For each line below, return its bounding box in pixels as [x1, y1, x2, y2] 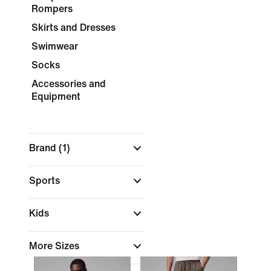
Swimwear [31, 41, 78, 51]
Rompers [31, 4, 73, 14]
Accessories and [31, 79, 106, 89]
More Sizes [29, 241, 82, 251]
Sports [29, 175, 62, 186]
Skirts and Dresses [31, 22, 116, 33]
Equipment [31, 91, 80, 102]
